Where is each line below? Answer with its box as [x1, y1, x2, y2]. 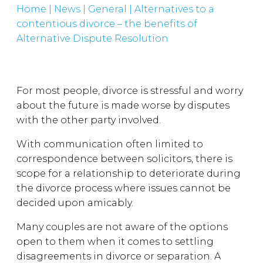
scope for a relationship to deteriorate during [16, 168, 241, 179]
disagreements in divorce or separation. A [16, 251, 221, 262]
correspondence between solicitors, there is [16, 153, 232, 164]
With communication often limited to [16, 139, 203, 150]
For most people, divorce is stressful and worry [16, 85, 243, 96]
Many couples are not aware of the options [16, 221, 228, 232]
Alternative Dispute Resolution [16, 33, 168, 44]
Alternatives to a [134, 4, 214, 15]
